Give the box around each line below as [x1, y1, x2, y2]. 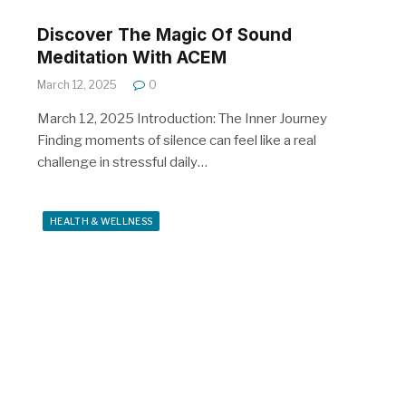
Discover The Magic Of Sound [37, 24, 292, 45]
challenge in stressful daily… [37, 153, 208, 170]
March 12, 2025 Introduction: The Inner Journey [37, 110, 327, 127]
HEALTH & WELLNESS [50, 215, 153, 227]
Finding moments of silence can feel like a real [37, 131, 316, 149]
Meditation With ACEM [37, 46, 227, 68]
